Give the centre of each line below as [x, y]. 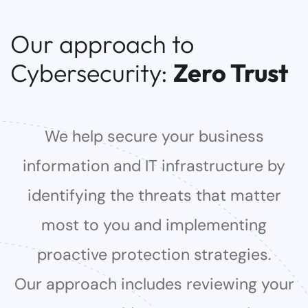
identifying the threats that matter [154, 195]
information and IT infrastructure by [154, 166]
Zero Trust [231, 73]
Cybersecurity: [92, 73]
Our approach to [102, 44]
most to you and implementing [154, 225]
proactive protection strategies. [154, 254]
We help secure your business [154, 136]
